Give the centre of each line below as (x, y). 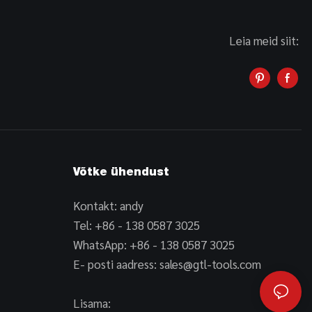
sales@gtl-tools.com (210, 264)
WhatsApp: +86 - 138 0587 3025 (154, 245)
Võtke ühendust (121, 174)
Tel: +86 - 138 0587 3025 (136, 225)
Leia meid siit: (265, 40)
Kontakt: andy (108, 206)
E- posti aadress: (116, 264)
